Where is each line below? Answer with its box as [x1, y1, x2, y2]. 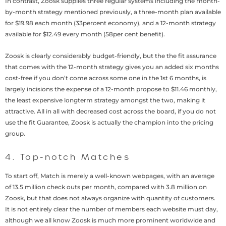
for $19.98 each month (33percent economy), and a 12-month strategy [5, 19, 216, 27]
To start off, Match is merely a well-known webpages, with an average [5, 172, 214, 180]
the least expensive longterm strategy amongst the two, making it [5, 96, 205, 104]
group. [5, 130, 25, 138]
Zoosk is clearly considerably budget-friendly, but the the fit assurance [5, 52, 216, 60]
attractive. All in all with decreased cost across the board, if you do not [5, 107, 216, 116]
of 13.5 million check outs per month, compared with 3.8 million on [5, 183, 207, 191]
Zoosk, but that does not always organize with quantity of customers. [5, 194, 215, 202]
